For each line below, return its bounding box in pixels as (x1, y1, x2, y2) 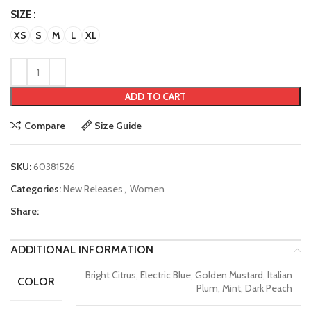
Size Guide (94, 119, 142, 132)
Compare (24, 119, 65, 132)
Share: (10, 205, 39, 218)
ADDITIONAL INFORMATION (10, 243, 153, 257)
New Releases (63, 183, 123, 196)
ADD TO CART (125, 90, 186, 103)
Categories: (10, 183, 61, 196)
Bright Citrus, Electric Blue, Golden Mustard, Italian (85, 269, 292, 282)
